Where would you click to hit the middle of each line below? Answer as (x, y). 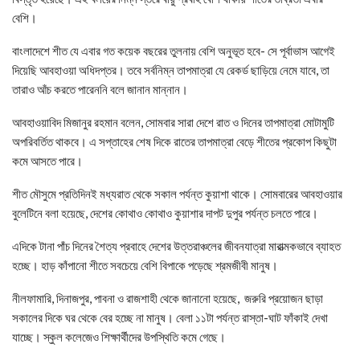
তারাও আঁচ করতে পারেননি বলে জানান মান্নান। (100, 89)
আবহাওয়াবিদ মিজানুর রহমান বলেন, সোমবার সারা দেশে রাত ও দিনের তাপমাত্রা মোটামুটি (173, 122)
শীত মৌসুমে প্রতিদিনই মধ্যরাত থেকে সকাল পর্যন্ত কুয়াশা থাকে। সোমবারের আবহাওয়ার (177, 194)
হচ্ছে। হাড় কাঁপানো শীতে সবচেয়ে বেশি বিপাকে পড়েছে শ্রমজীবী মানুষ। (145, 265)
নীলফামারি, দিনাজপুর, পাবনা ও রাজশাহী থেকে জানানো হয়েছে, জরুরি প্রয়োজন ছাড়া (168, 298)
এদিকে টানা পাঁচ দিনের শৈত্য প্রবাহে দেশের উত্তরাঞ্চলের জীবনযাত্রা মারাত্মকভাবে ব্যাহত (176, 246)
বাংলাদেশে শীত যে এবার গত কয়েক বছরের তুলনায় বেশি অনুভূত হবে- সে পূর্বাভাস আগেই (174, 51)
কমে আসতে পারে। (47, 161)
